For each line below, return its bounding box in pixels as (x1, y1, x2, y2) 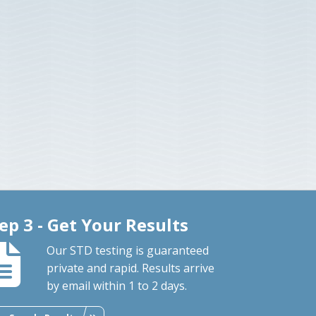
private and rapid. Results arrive (47, 260, 215, 276)
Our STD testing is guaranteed (47, 242, 209, 258)
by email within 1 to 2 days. (47, 277, 188, 293)
